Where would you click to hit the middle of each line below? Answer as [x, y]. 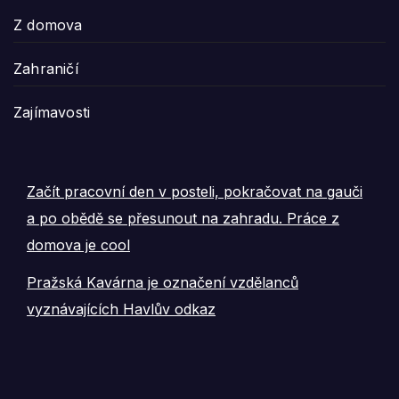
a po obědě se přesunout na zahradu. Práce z [183, 218]
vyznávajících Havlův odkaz [121, 309]
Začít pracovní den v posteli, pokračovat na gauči [195, 191]
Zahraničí [46, 68]
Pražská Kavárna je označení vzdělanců [163, 283]
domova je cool [78, 244]
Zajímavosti [52, 112]
